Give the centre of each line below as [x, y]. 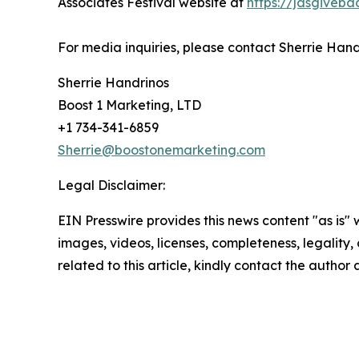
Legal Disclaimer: [111, 185]
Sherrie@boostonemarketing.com [161, 149]
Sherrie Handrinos [113, 82]
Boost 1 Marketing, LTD [129, 105]
